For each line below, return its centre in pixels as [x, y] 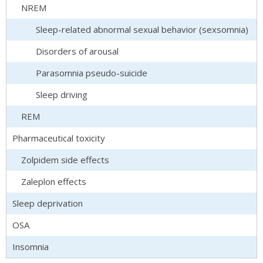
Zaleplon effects [54, 181]
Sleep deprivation [48, 203]
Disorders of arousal [77, 51]
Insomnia [31, 247]
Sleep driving [62, 95]
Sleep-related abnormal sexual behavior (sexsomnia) [142, 29]
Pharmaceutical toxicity [59, 138]
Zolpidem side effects [65, 160]
